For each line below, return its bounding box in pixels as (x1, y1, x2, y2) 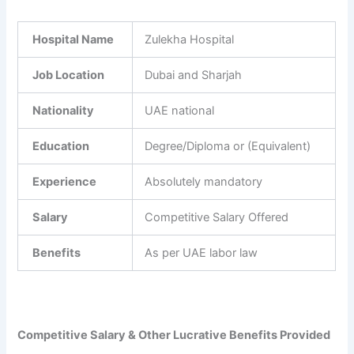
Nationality (30, 104, 95, 119)
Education (30, 139, 90, 154)
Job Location (30, 68, 105, 83)
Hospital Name (30, 32, 115, 47)
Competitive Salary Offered (145, 210, 289, 225)
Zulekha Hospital (145, 32, 235, 47)
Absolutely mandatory (145, 175, 263, 190)
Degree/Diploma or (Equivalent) (145, 139, 311, 154)
